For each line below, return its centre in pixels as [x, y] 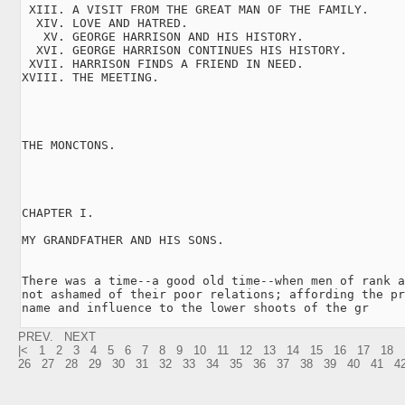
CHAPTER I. [58, 212]
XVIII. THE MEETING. [90, 77]
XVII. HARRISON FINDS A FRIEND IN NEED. [163, 63]
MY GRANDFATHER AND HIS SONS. [123, 240]
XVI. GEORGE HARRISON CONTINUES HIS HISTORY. [184, 50]
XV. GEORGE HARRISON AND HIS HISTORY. [163, 36]
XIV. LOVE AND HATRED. [105, 23]
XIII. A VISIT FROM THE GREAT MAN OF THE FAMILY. [195, 9]
